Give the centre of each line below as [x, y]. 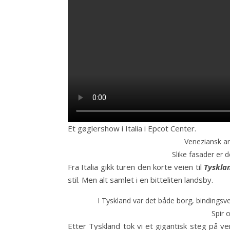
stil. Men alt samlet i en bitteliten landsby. [140, 180]
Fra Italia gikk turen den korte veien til [136, 167]
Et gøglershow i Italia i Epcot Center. [132, 128]
